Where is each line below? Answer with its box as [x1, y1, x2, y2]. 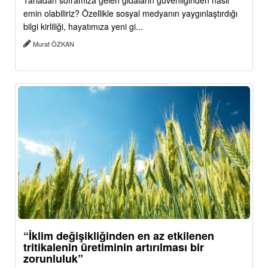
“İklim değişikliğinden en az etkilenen [23, 227, 214, 243]
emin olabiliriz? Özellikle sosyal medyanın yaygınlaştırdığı [23, 7, 237, 20]
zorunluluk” [23, 250, 83, 266]
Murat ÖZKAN [31, 39, 76, 49]
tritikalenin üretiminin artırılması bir [23, 239, 204, 255]
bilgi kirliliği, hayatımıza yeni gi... [23, 20, 143, 33]
